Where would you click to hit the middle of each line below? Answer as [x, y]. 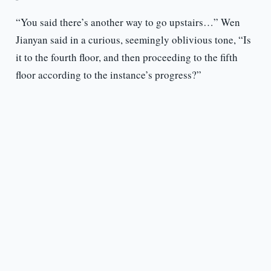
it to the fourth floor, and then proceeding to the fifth [126, 57]
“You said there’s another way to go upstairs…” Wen [128, 22]
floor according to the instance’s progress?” [108, 75]
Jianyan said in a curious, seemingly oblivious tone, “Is [133, 40]
